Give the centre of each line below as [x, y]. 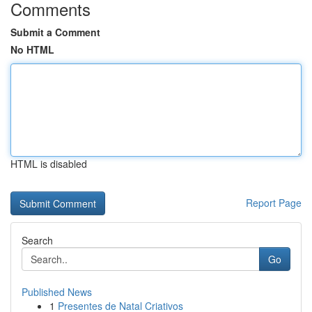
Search [37, 240]
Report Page [274, 203]
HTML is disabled [49, 164]
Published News [57, 292]
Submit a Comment [55, 32]
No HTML [32, 49]
